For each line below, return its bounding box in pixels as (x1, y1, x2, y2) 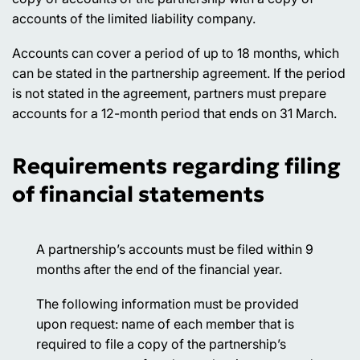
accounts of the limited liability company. (12, 10, 256, 27)
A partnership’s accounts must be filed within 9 (36, 240, 313, 257)
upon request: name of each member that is (36, 315, 294, 332)
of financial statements (12, 180, 264, 207)
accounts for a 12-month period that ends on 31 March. (12, 104, 337, 121)
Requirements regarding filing (12, 152, 341, 179)
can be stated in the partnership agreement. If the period (12, 64, 346, 81)
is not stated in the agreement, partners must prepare (12, 84, 326, 101)
